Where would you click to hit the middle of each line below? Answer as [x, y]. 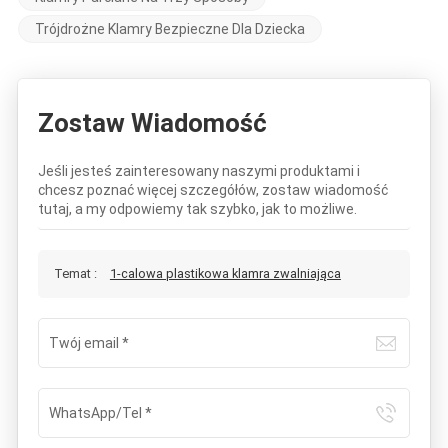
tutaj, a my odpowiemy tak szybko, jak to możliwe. [197, 209]
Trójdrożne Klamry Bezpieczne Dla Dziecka [169, 29]
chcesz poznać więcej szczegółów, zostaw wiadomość [212, 190]
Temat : [76, 274]
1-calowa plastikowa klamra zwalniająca [225, 274]
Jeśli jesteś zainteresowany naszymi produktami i [198, 171]
